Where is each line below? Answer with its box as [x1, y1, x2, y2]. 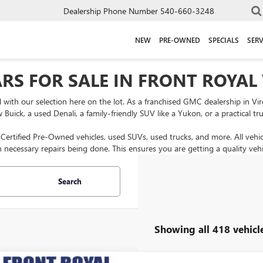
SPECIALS [208, 35, 239, 45]
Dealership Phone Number [63, 5, 158, 16]
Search [58, 176, 82, 186]
